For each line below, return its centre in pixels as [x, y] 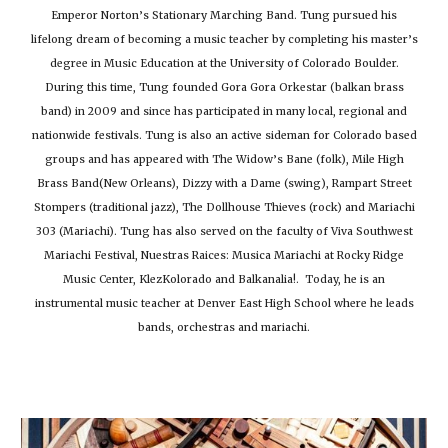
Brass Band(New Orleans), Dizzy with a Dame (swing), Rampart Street [224, 184]
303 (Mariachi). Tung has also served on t [147, 232]
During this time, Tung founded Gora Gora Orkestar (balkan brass [224, 88]
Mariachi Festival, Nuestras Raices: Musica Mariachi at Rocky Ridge [224, 256]
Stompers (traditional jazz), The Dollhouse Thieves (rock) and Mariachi [224, 208]
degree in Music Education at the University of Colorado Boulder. [224, 64]
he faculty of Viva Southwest [336, 232]
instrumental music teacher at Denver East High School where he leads [224, 304]
